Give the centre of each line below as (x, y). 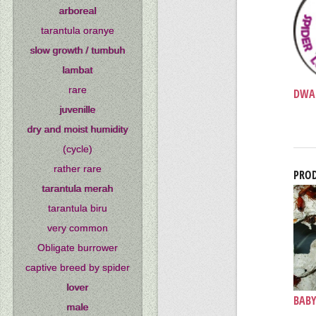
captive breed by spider (78, 268)
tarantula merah (78, 189)
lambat (78, 70)
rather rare (78, 169)
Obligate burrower (78, 248)
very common (78, 228)
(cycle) (78, 149)
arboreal (78, 11)
